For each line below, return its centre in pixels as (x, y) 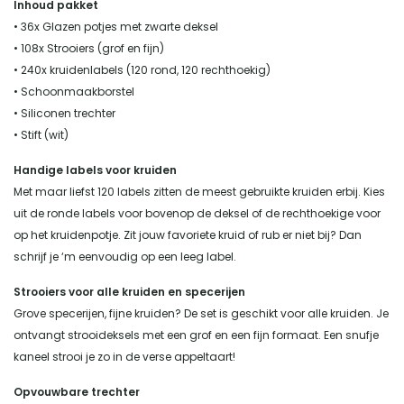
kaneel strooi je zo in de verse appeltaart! (124, 356)
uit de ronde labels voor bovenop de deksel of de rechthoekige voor (197, 213)
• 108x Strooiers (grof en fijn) (89, 48)
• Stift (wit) (41, 134)
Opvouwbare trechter (77, 391)
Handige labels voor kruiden (95, 170)
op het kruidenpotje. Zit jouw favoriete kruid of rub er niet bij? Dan (188, 234)
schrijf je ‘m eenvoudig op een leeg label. (125, 256)
